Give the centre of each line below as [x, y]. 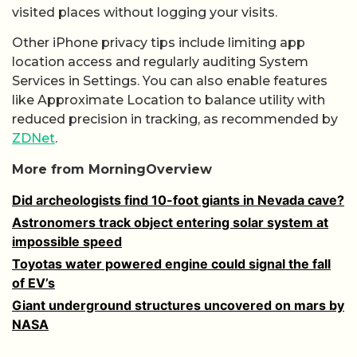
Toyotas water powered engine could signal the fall [171, 263]
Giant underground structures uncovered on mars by [178, 305]
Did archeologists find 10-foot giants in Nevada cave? [178, 200]
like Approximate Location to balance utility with [169, 100]
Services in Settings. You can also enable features [170, 81]
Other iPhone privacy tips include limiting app [159, 43]
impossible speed [67, 241]
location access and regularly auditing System [160, 62]
